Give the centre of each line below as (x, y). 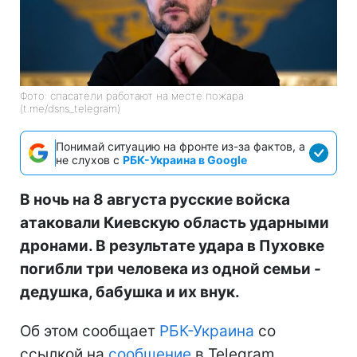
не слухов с (89, 159)
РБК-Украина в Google (185, 159)
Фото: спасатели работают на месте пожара (132, 95)
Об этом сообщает (90, 331)
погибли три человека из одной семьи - (171, 269)
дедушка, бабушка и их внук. (130, 292)
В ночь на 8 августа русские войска (155, 199)
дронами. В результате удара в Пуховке (172, 245)
